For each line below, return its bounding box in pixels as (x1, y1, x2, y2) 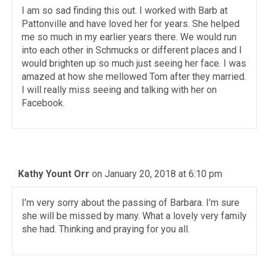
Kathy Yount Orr (18, 168, 89, 180)
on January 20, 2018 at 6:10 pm (92, 168, 222, 180)
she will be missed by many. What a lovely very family (22, 210, 247, 222)
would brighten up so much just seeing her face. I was (22, 58, 246, 69)
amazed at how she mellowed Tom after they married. (22, 71, 246, 82)
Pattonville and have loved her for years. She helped (22, 18, 240, 29)
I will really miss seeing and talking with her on (22, 84, 217, 95)
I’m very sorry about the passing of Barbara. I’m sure (22, 197, 240, 208)
